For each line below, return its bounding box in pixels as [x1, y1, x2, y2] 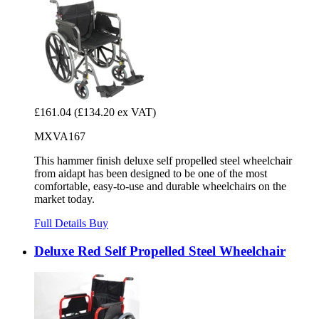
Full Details [34, 216, 89, 229]
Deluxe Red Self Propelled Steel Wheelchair [34, 243, 286, 258]
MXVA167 [34, 130, 85, 142]
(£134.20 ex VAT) [74, 105, 156, 118]
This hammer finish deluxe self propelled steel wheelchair [34, 154, 292, 167]
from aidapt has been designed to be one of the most [34, 167, 267, 179]
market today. [34, 192, 95, 205]
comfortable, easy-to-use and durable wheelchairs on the [34, 179, 286, 192]
